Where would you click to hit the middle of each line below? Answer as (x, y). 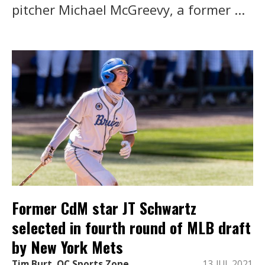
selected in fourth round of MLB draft (131, 227)
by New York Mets (67, 247)
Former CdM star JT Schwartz (104, 208)
